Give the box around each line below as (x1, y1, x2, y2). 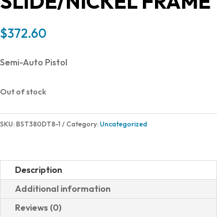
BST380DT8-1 (16, 120, 61, 128)
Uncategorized (100, 120, 147, 128)
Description (15, 164, 62, 175)
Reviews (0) (15, 202, 62, 213)
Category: (66, 120, 100, 128)
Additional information (15, 183, 110, 194)
